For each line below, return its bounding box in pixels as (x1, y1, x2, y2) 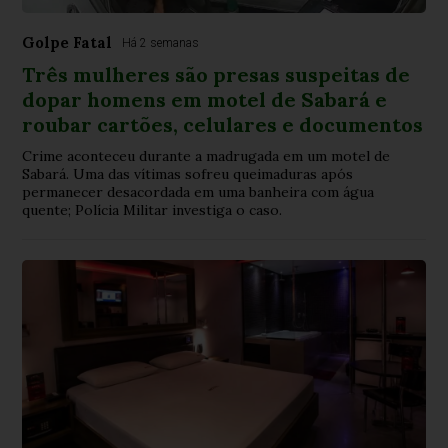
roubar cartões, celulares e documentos (22, 111, 424, 137)
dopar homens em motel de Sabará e (22, 86, 388, 112)
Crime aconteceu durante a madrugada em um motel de (22, 146, 391, 165)
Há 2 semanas (122, 35, 200, 50)
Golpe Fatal (22, 32, 113, 52)
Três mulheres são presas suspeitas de (22, 61, 411, 87)
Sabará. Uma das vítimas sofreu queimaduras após (22, 164, 354, 183)
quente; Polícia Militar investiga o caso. (22, 200, 283, 219)
